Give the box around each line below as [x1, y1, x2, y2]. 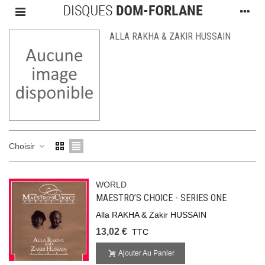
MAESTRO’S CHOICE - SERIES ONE [96, 192, 227, 203]
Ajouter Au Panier [118, 249, 175, 257]
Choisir [9, 141, 37, 151]
